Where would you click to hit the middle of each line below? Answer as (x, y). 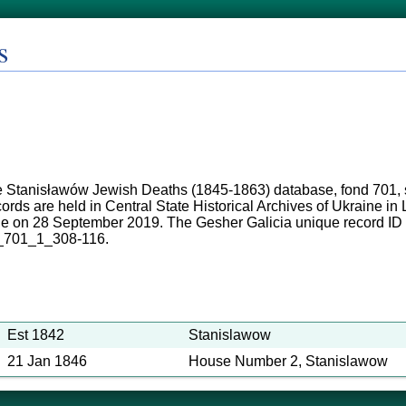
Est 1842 (36, 335)
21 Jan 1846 (47, 361)
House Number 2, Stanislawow (288, 361)
